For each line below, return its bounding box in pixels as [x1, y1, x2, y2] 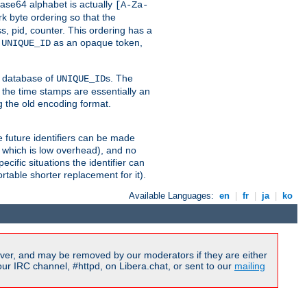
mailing [234, 260, 265, 272]
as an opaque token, [51, 36, 143, 48]
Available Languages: [129, 190, 217, 201]
